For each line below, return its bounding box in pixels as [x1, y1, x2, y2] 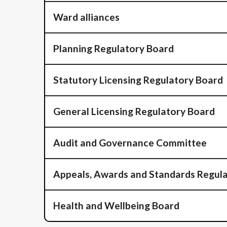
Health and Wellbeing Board [53, 200, 179, 211]
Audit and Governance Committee [53, 137, 207, 148]
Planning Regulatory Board [53, 43, 174, 54]
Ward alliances [53, 11, 120, 23]
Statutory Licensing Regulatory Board [53, 74, 223, 86]
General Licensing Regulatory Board [53, 105, 215, 117]
